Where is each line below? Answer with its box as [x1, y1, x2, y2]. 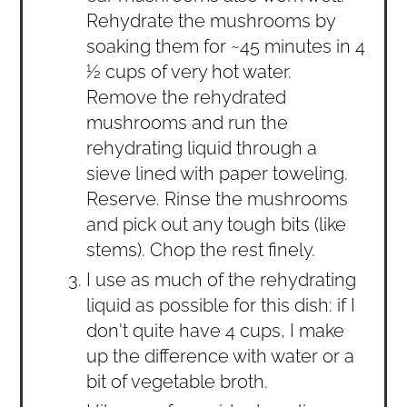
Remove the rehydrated [86, 86, 287, 109]
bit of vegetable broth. [86, 371, 269, 393]
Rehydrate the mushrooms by [86, 10, 336, 33]
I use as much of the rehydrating [86, 269, 357, 292]
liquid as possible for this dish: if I [86, 294, 356, 317]
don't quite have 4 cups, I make [86, 320, 345, 342]
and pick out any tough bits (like [86, 213, 347, 236]
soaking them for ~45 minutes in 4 [86, 35, 366, 58]
